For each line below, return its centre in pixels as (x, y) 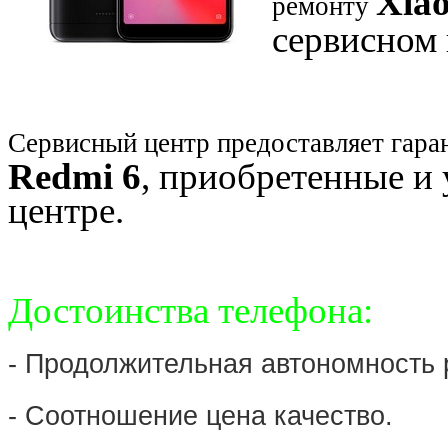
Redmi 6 (74, 176)
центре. (66, 210)
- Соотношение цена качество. (200, 415)
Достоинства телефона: (190, 310)
